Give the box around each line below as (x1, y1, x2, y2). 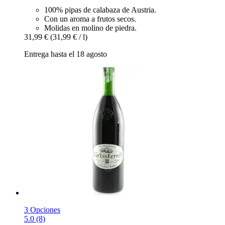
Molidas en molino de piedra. (44, 23, 137, 32)
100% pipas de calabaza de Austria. (44, 5, 156, 14)
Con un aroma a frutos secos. (44, 14, 136, 23)
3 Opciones (24, 205, 60, 214)
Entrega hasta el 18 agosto (24, 49, 107, 58)
